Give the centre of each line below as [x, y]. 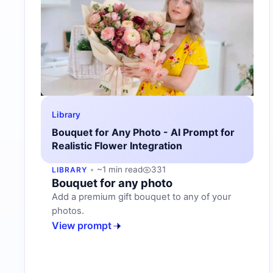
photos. [68, 211]
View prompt [82, 226]
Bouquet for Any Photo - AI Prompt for [143, 133]
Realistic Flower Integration [117, 146]
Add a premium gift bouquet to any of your [141, 197]
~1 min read [119, 170]
